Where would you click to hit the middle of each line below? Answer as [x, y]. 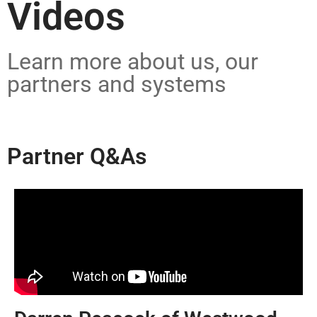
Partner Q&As [77, 156]
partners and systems [117, 84]
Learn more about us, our [133, 61]
